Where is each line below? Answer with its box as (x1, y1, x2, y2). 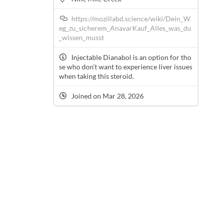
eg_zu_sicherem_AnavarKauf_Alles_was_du (58, 24, 191, 33)
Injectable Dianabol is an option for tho (71, 53, 191, 62)
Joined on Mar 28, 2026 (69, 92, 144, 101)
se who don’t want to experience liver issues (58, 62, 192, 71)
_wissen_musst (58, 33, 104, 42)
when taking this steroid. (58, 72, 134, 81)
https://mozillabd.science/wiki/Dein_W (71, 14, 190, 23)
